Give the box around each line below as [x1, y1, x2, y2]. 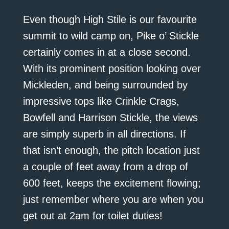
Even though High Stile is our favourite [22, 14, 197, 26]
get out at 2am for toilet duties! [22, 210, 163, 222]
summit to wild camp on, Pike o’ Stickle [22, 30, 199, 42]
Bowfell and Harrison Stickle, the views [22, 112, 198, 124]
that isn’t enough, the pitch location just [22, 145, 200, 156]
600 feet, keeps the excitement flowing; [22, 177, 201, 189]
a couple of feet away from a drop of [22, 161, 188, 173]
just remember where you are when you [22, 194, 203, 205]
